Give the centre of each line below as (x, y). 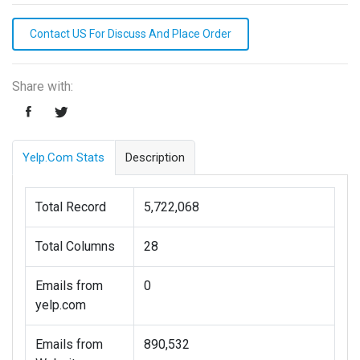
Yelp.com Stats (63, 158)
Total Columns (75, 247)
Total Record (71, 207)
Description (155, 158)
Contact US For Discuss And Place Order (131, 34)
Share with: (43, 87)
